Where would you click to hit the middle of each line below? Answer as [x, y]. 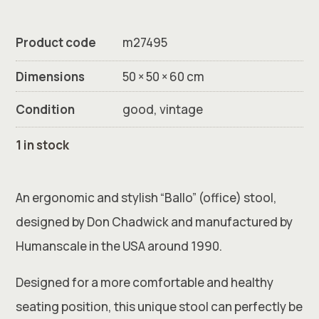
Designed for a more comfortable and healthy [145, 282]
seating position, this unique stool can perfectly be [159, 307]
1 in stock [46, 145]
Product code [56, 42]
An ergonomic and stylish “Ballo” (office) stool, [147, 198]
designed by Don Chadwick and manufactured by [155, 222]
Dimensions [51, 77]
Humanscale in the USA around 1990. [119, 246]
